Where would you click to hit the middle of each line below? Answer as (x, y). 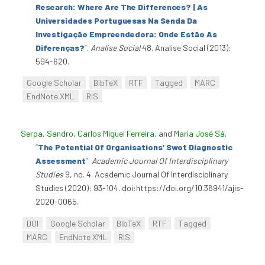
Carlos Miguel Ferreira (116, 134)
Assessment (61, 161)
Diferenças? (60, 47)
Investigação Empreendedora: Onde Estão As (126, 34)
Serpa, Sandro (47, 134)
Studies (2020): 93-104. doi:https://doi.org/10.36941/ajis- (140, 188)
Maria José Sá (199, 134)
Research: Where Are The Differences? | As (122, 7)
